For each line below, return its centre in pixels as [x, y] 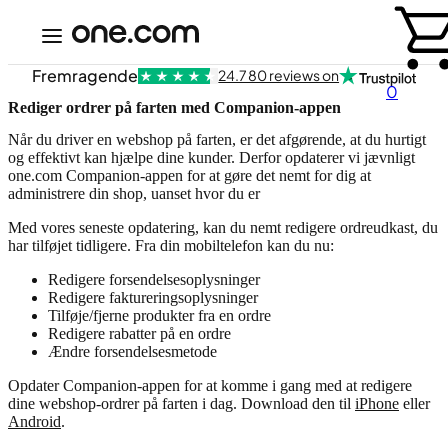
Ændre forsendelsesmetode [132, 351]
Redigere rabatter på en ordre [139, 333]
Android [34, 421]
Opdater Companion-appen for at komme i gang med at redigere [210, 385]
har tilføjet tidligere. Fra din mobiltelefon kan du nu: [171, 245]
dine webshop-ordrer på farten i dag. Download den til [181, 403]
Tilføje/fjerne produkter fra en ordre [159, 315]
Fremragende [85, 75]
